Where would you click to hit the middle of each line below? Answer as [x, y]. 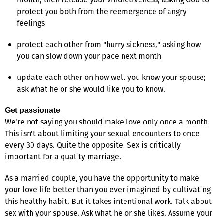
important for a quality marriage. [63, 156]
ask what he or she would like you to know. [91, 89]
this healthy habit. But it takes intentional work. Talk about [108, 201]
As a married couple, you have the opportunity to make [102, 178]
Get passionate [32, 110]
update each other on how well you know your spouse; [111, 77]
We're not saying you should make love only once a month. [107, 122]
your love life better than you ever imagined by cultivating [108, 189]
